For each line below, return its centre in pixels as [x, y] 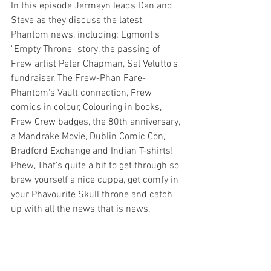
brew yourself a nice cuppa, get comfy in [96, 180]
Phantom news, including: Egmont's [87, 35]
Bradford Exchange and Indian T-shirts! [94, 151]
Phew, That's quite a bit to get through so [96, 166]
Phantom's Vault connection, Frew [83, 93]
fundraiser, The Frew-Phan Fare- [78, 79]
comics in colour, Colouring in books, [87, 108]
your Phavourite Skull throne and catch [93, 195]
